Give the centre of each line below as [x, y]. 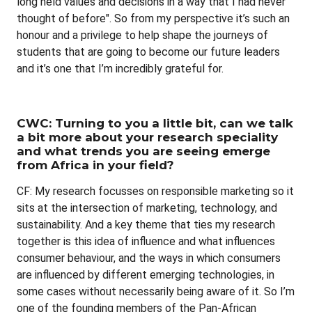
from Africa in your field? [95, 165]
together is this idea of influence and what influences [146, 241]
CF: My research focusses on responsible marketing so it [155, 191]
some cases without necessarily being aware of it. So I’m [156, 291]
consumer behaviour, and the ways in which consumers [149, 258]
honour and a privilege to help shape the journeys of [142, 35]
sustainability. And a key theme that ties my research [146, 224]
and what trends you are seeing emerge [143, 151]
